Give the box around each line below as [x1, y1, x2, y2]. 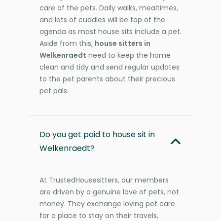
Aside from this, [39, 38, 95, 48]
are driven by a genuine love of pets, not [39, 186, 179, 197]
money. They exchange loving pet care [39, 198, 175, 209]
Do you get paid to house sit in [39, 128, 155, 140]
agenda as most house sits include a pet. [39, 26, 182, 37]
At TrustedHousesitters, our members [39, 175, 169, 185]
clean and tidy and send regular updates [39, 62, 180, 72]
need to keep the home [86, 50, 171, 60]
